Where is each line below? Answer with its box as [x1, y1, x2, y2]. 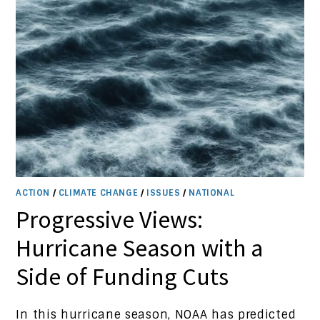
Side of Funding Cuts [16, 261, 229, 292]
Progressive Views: [16, 204, 204, 235]
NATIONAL [189, 187, 235, 199]
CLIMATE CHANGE [58, 187, 139, 199]
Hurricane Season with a [16, 233, 264, 264]
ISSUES [146, 187, 181, 199]
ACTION [16, 187, 51, 199]
